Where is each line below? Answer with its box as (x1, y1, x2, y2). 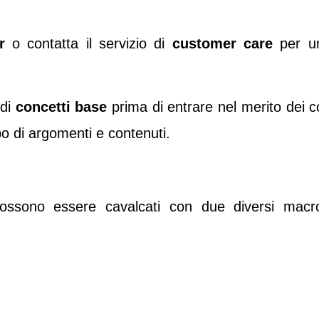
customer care (172, 36, 273, 52)
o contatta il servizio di (4, 36, 172, 52)
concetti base (15, 98, 108, 115)
